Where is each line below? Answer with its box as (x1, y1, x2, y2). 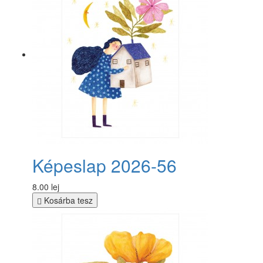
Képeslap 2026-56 (32, 152, 177, 178)
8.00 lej (32, 180, 59, 193)
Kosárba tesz (42, 194, 93, 206)
